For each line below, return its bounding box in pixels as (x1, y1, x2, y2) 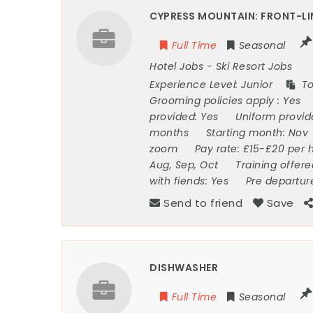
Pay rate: (194, 142, 243, 156)
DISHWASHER (150, 261, 219, 275)
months (150, 126, 192, 140)
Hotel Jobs (150, 59, 204, 74)
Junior (241, 78, 276, 92)
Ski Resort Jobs (215, 59, 293, 74)
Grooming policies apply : (150, 94, 284, 108)
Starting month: (205, 126, 289, 140)
